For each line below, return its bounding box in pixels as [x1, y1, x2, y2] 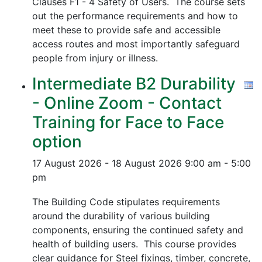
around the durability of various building [32, 210, 210, 222]
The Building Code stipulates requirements [32, 196, 220, 208]
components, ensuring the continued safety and [32, 224, 243, 236]
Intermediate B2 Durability [32, 74, 236, 94]
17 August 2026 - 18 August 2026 [32, 157, 182, 169]
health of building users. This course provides [32, 238, 236, 250]
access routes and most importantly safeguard [32, 38, 240, 50]
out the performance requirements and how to [32, 10, 238, 22]
